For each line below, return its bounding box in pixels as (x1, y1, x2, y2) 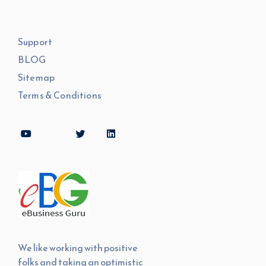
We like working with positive (18, 240, 138, 255)
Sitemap (18, 70, 55, 84)
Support (18, 34, 53, 49)
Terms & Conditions (18, 88, 102, 102)
